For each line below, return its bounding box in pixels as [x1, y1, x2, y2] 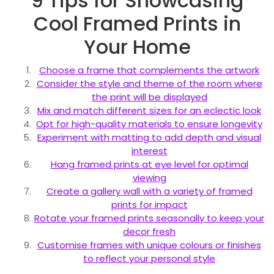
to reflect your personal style [83, 251, 215, 265]
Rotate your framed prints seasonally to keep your [34, 211, 264, 224]
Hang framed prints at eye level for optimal [50, 157, 248, 171]
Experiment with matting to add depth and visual [37, 130, 261, 144]
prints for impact [111, 198, 188, 211]
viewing [132, 171, 166, 184]
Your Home [83, 32, 191, 61]
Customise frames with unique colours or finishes [37, 238, 261, 251]
